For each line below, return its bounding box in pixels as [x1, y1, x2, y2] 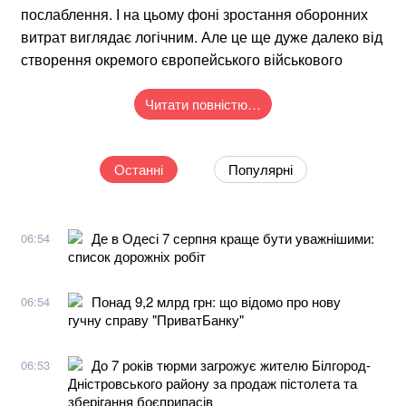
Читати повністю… [145, 93, 261, 113]
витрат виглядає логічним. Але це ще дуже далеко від [21, 25, 382, 47]
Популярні [227, 159, 293, 179]
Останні [113, 159, 163, 179]
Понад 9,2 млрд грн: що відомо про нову [92, 291, 341, 311]
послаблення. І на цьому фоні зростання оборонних [21, 3, 368, 24]
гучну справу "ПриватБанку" [68, 309, 244, 329]
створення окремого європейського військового [21, 48, 343, 70]
